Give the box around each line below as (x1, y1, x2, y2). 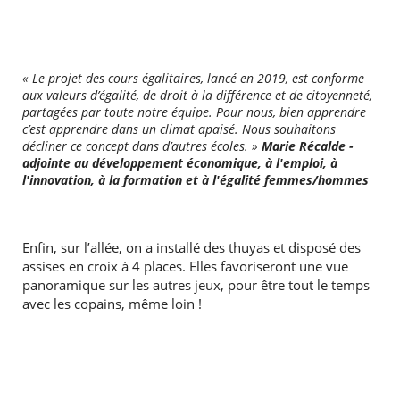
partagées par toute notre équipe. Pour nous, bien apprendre (21, 104, 366, 121)
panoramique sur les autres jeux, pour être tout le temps (21, 276, 370, 295)
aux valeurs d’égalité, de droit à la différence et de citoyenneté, (21, 87, 372, 104)
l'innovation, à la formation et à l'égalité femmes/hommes (21, 171, 369, 188)
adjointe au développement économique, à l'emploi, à (21, 154, 337, 171)
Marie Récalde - (261, 137, 354, 154)
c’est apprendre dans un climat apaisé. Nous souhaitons (21, 121, 336, 137)
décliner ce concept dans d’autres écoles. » (21, 137, 262, 154)
